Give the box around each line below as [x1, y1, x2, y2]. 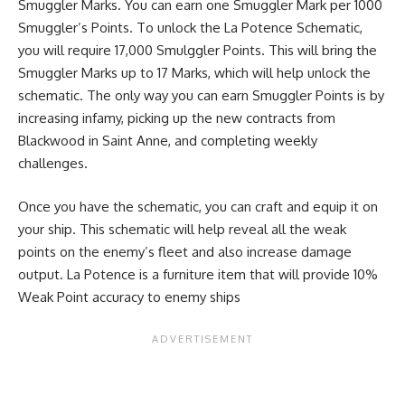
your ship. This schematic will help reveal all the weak [18, 220, 346, 238]
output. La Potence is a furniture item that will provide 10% [18, 265, 378, 283]
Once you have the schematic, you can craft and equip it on [18, 197, 378, 215]
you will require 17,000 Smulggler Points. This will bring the [18, 42, 377, 60]
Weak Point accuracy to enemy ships [18, 287, 240, 306]
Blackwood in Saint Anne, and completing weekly [18, 132, 317, 150]
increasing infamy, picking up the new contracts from [18, 109, 335, 127]
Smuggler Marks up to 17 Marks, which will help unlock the [18, 64, 371, 82]
